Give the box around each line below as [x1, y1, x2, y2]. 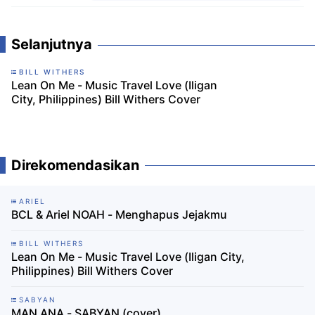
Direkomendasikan [11, 156, 139, 174]
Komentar [174, 6, 218, 18]
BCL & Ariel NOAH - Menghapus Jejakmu [11, 207, 227, 221]
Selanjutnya [11, 35, 92, 53]
